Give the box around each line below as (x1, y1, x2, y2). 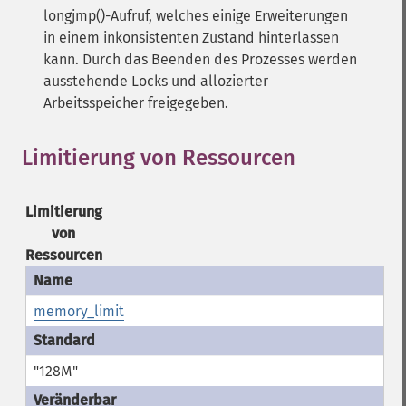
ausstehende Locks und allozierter (43, 72, 268, 90)
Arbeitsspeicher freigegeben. (43, 94, 228, 111)
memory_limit (33, 303, 124, 320)
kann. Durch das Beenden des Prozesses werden (43, 51, 357, 68)
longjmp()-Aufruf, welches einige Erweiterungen (43, 7, 348, 24)
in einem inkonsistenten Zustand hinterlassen (43, 29, 339, 46)
